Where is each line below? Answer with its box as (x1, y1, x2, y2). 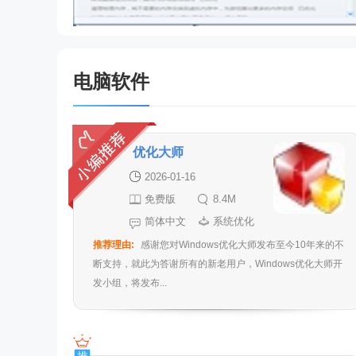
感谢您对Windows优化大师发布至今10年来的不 (141, 239, 344, 250)
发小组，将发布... (93, 277, 167, 288)
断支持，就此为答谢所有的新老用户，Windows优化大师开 (93, 258, 342, 269)
